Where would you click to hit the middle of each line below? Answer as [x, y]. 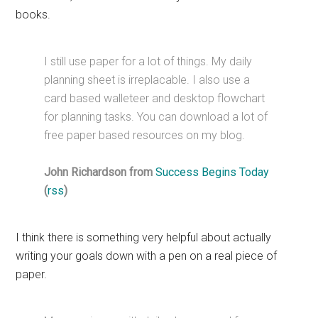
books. [33, 15]
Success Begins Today [213, 172]
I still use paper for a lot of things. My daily [148, 62]
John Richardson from [100, 172]
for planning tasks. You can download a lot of [156, 117]
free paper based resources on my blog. [145, 136]
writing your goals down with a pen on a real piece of [147, 256]
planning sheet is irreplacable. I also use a [147, 80]
